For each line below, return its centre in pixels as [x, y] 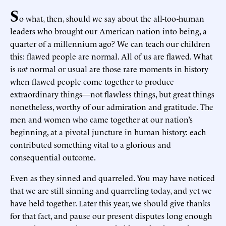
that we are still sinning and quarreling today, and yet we [111, 190]
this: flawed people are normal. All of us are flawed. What [111, 56]
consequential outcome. [53, 157]
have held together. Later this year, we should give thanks [110, 203]
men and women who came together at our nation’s [101, 119]
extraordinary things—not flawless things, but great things [112, 94]
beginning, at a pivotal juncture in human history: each [108, 132]
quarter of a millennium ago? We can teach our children [110, 44]
